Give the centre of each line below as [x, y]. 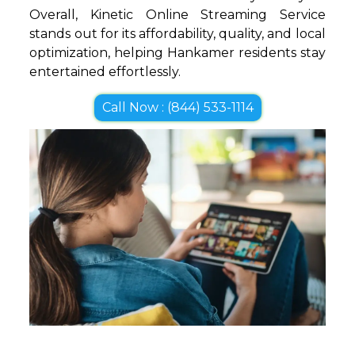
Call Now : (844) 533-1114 [177, 107]
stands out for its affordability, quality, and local [177, 33]
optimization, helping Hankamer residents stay [177, 52]
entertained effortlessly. [105, 71]
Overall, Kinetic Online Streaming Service [177, 14]
